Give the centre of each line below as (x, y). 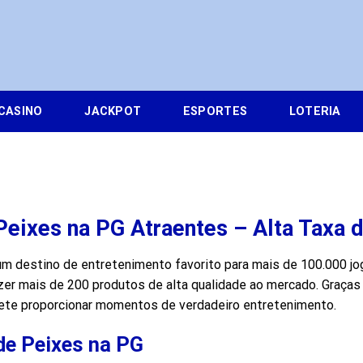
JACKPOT (113, 111)
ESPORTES (215, 111)
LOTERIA (315, 111)
